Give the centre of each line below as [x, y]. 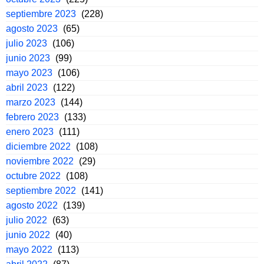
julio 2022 [27, 220]
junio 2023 [28, 58]
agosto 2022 [32, 206]
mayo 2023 [29, 73]
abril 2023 [27, 88]
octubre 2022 [33, 176]
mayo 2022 [29, 250]
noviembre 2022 [40, 161]
